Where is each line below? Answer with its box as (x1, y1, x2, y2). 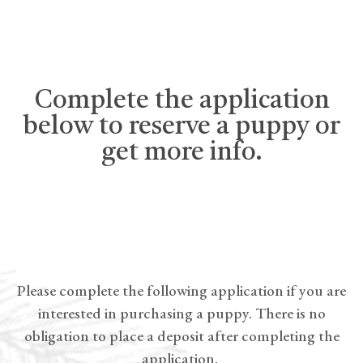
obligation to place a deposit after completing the (23, 326, 340, 346)
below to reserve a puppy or (23, 114, 340, 140)
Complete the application (33, 88, 330, 114)
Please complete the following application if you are (17, 280, 346, 301)
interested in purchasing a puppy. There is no (37, 303, 326, 323)
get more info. (100, 140, 263, 166)
